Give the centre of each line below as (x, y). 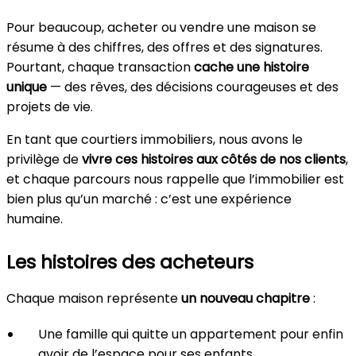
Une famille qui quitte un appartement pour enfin (191, 334)
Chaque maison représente (94, 298)
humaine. (35, 219)
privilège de (44, 159)
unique (27, 87)
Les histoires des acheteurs (130, 262)
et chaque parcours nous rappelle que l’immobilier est (175, 179)
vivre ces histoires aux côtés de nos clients (214, 159)
